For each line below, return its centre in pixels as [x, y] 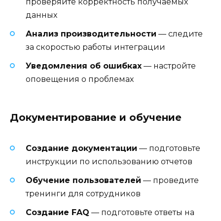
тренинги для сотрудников [83, 193]
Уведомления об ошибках [84, 66]
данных [41, 15]
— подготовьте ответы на [142, 212]
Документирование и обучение [96, 118]
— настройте [169, 66]
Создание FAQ [57, 212]
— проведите [170, 180]
